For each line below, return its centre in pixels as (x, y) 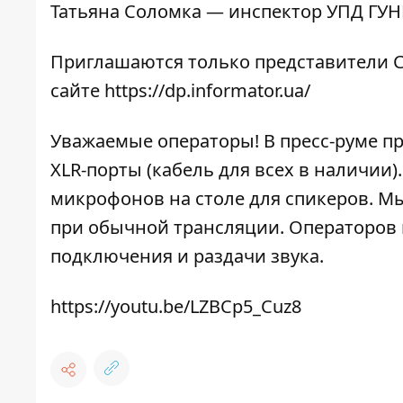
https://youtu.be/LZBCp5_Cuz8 (176, 307)
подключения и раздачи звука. (187, 256)
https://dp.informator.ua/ (207, 91)
